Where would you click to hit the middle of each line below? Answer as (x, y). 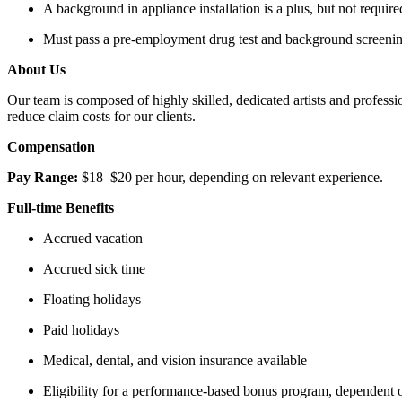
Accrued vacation (93, 238)
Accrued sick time (94, 268)
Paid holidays (81, 329)
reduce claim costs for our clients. (101, 116)
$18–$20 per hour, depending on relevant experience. (232, 177)
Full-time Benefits (61, 207)
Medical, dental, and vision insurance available (175, 360)
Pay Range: (44, 177)
